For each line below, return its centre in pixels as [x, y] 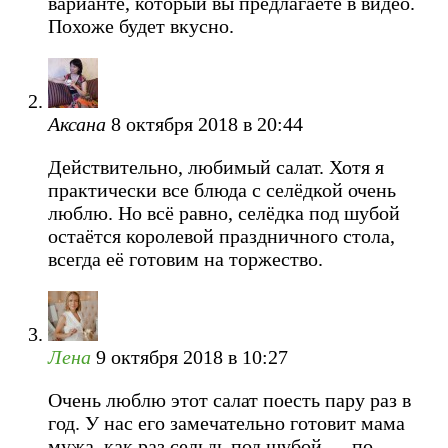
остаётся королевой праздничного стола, [221, 235]
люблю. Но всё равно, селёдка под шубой [224, 212]
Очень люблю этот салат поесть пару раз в [229, 399]
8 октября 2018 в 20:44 [207, 123]
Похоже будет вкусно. [141, 25]
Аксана [77, 123]
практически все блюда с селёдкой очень [222, 189]
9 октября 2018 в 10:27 [192, 356]
